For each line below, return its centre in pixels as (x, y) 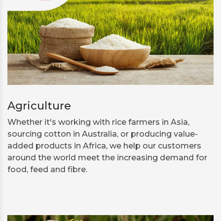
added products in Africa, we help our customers (104, 146)
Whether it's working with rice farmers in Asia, (98, 122)
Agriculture (39, 106)
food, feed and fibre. (47, 170)
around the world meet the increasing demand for (107, 158)
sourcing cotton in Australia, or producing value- (103, 134)
